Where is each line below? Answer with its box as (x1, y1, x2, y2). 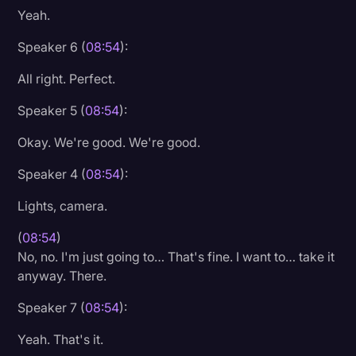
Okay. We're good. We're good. (17, 133, 201, 150)
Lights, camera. (17, 197, 108, 214)
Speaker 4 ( (17, 165, 87, 182)
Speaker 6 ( (17, 38, 87, 55)
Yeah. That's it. (17, 331, 104, 347)
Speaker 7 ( (17, 299, 86, 315)
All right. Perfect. (17, 70, 116, 87)
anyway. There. (17, 267, 107, 284)
